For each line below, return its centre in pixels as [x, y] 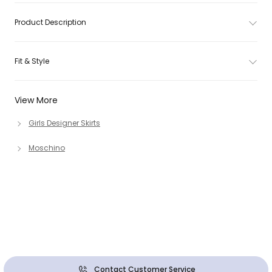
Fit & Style [32, 61]
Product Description [50, 22]
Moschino [47, 148]
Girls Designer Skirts [64, 123]
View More [36, 100]
